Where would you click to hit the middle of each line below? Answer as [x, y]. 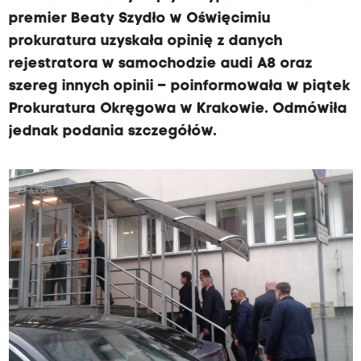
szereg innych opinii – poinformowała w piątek [179, 87]
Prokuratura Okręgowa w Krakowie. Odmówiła [178, 109]
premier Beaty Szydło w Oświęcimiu [139, 19]
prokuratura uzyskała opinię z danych [145, 41]
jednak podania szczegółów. [112, 132]
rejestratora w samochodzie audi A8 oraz [160, 64]
